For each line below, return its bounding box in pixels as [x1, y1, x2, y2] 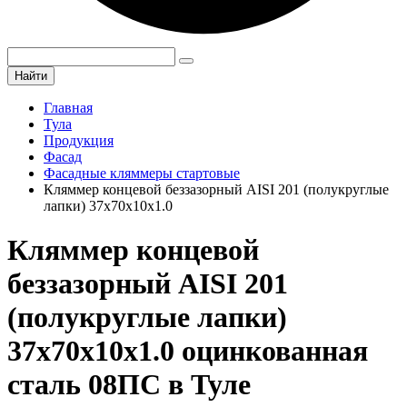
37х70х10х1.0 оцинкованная [7, 334, 368, 368]
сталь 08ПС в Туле [7, 368, 251, 402]
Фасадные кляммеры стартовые [44, 165, 240, 181]
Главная [44, 100, 93, 115]
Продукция [44, 133, 114, 148]
